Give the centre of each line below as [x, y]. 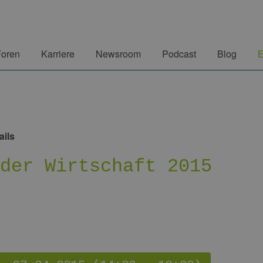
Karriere [58, 54]
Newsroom [118, 54]
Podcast [179, 54]
